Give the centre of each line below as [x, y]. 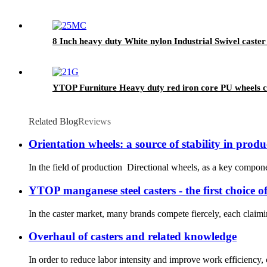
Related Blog [53, 121]
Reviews [94, 121]
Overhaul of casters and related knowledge [133, 237]
